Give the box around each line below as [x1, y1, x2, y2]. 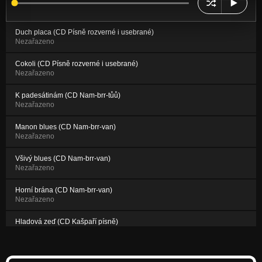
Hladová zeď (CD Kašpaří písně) [15, 218, 118, 226]
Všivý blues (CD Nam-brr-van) [15, 154, 111, 163]
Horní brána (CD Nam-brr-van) [15, 186, 112, 195]
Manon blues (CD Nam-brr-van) [15, 123, 116, 132]
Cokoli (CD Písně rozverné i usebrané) [15, 60, 138, 68]
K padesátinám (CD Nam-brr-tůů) [15, 91, 120, 100]
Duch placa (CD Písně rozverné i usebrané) [15, 28, 154, 37]
